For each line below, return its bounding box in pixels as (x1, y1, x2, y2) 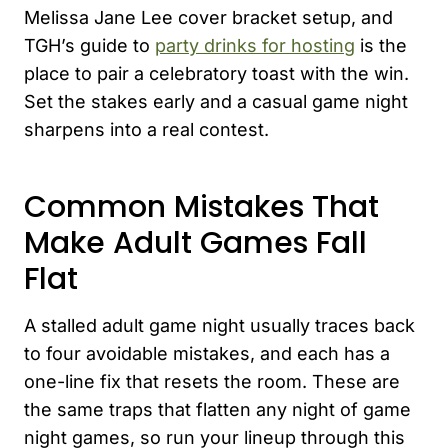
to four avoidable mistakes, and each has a (24, 342, 390, 364)
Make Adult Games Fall (24, 221, 367, 264)
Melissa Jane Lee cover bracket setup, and (24, 6, 393, 28)
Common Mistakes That (24, 185, 379, 228)
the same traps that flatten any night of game (24, 398, 411, 420)
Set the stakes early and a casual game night (24, 90, 408, 112)
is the (355, 34, 407, 56)
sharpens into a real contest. (24, 118, 269, 140)
